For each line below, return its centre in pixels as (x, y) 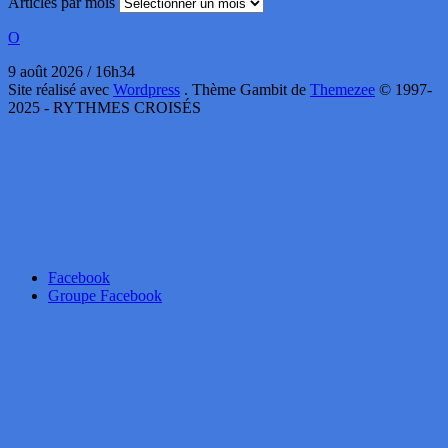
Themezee (342, 90)
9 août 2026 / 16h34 (71, 72)
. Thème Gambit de (247, 90)
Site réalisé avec (60, 90)
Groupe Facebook (105, 296)
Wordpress (146, 90)
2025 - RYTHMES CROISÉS (104, 108)
